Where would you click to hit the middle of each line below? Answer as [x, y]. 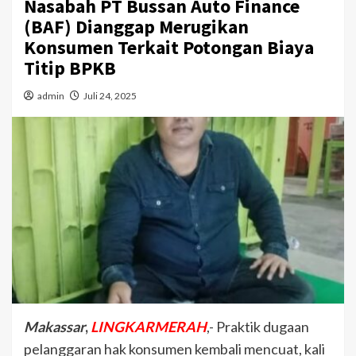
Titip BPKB [72, 68]
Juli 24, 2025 [110, 96]
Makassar [54, 327]
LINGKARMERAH [149, 327]
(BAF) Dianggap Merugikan [136, 27]
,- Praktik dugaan [258, 327]
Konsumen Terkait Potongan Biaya [169, 48]
